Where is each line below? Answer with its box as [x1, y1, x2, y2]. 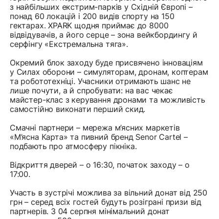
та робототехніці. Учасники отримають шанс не [10, 76, 191, 87]
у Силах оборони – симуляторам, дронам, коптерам [10, 67, 208, 77]
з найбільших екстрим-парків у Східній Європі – [10, 2, 193, 12]
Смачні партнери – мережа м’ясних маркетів [10, 123, 180, 133]
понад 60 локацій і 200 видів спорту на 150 [10, 11, 175, 22]
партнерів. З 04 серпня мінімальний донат [10, 206, 170, 217]
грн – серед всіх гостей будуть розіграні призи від [10, 197, 202, 207]
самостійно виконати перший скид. [10, 104, 146, 114]
